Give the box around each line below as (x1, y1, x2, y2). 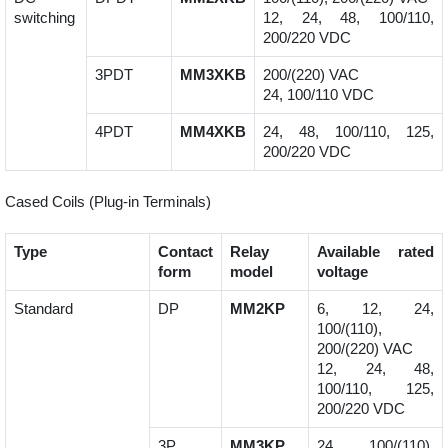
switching (14, 9, 75, 27)
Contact (158, 243, 213, 261)
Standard (14, 300, 73, 318)
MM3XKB (180, 66, 246, 84)
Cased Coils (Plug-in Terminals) (5, 193, 211, 211)
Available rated (317, 243, 434, 261)
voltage (317, 263, 368, 281)
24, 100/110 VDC (263, 86, 374, 104)
